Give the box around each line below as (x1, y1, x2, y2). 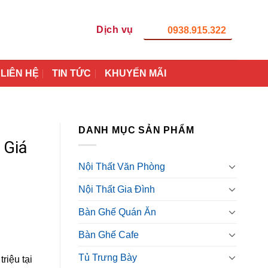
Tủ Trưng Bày (78, 252, 137, 263)
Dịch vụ (96, 25, 133, 35)
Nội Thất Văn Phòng (78, 161, 165, 172)
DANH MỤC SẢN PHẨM (78, 125, 194, 135)
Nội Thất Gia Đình (78, 184, 155, 194)
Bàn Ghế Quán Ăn (78, 206, 156, 217)
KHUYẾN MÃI (104, 68, 166, 78)
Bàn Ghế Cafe (78, 229, 139, 240)
